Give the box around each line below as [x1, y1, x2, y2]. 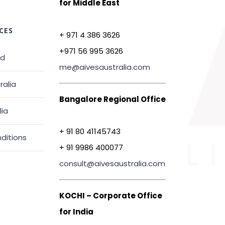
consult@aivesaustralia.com [59, 158, 165, 169]
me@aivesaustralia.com [59, 62, 150, 72]
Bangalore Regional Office [59, 94, 166, 104]
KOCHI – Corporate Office [59, 190, 162, 201]
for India [59, 206, 93, 217]
